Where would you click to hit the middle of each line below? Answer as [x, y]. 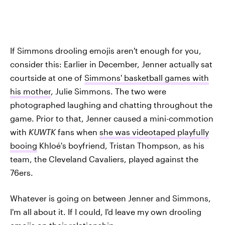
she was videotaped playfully [154, 132]
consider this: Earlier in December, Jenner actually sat [111, 64]
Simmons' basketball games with [147, 77]
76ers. [22, 172]
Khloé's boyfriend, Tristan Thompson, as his [121, 145]
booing [24, 145]
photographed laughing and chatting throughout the [111, 104]
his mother [30, 91]
